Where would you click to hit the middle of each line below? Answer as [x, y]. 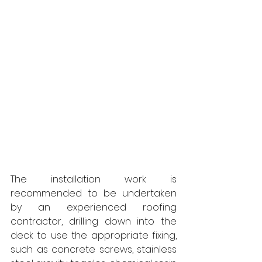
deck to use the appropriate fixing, [94, 235]
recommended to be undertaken [94, 193]
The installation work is [94, 179]
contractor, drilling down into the [94, 221]
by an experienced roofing [94, 207]
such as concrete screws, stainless [94, 249]
